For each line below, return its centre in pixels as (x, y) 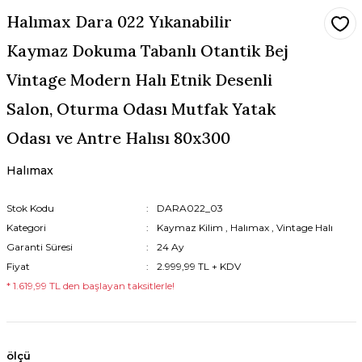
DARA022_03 (189, 208)
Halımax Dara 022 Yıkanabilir (119, 21)
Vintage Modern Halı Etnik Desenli (139, 79)
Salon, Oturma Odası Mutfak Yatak (141, 108)
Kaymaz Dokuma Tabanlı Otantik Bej (147, 50)
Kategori (26, 227)
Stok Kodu (30, 208)
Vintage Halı (304, 227)
